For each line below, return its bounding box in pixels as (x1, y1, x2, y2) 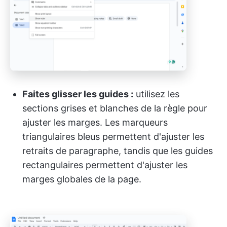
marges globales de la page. (22, 173, 141, 184)
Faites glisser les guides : (22, 88, 133, 99)
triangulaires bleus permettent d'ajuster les (22, 131, 204, 142)
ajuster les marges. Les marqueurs (22, 117, 168, 128)
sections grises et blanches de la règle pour (22, 102, 207, 113)
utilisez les (133, 88, 179, 99)
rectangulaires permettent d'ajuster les (22, 159, 187, 170)
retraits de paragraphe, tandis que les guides (22, 145, 213, 156)
